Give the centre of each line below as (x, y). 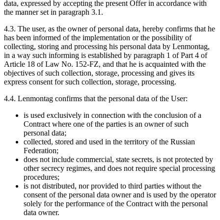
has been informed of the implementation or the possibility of (98, 38)
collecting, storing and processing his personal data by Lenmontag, (107, 47)
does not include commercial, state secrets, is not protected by (118, 160)
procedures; (41, 177)
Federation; (41, 151)
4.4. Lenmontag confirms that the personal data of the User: (96, 99)
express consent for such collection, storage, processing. (90, 82)
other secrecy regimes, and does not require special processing (119, 168)
